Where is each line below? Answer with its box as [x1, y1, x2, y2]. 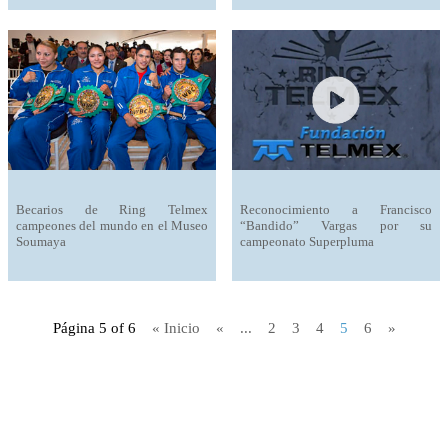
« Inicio [151, 320, 200, 336]
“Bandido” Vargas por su [240, 217, 432, 233]
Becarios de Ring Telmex [16, 201, 208, 217]
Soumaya [16, 233, 66, 249]
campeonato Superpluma [240, 233, 374, 249]
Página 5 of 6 [52, 320, 136, 336]
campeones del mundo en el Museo [16, 217, 208, 233]
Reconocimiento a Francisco [240, 201, 432, 217]
